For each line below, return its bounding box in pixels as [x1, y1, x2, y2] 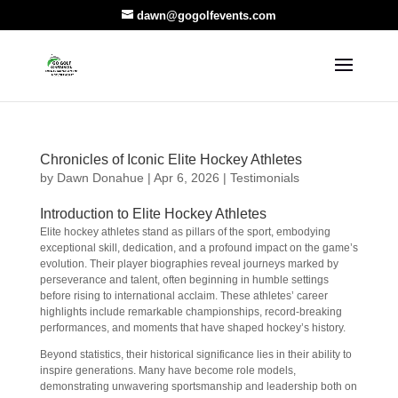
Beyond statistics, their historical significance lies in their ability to [39, 348, 352, 361]
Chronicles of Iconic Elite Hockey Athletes [39, 152, 302, 167]
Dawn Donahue [56, 171, 144, 185]
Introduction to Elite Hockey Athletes [39, 206, 267, 221]
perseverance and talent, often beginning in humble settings [39, 274, 329, 286]
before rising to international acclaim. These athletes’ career [39, 290, 328, 302]
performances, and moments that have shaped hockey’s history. [39, 322, 346, 334]
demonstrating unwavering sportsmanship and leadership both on [39, 380, 357, 393]
